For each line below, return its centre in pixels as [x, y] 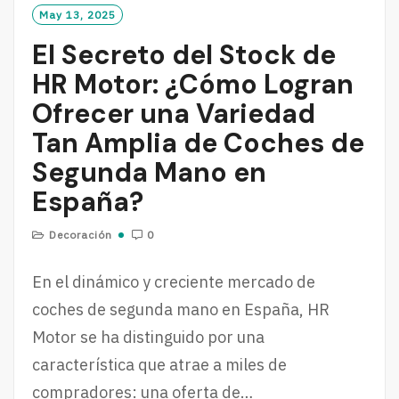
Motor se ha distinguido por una [148, 338]
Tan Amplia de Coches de [198, 143]
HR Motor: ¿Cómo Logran [193, 85]
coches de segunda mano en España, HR [181, 310]
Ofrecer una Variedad [174, 114]
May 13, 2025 [77, 15]
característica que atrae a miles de [159, 365]
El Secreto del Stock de [184, 55]
